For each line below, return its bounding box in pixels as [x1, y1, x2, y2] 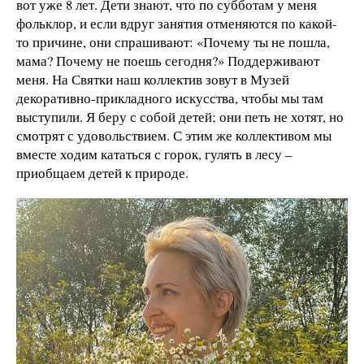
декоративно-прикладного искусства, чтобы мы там [16, 88, 323, 107]
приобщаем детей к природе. [16, 162, 188, 182]
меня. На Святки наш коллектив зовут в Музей [16, 69, 289, 89]
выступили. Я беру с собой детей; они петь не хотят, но [16, 106, 344, 126]
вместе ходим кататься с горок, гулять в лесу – [16, 144, 292, 163]
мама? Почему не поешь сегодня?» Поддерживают [16, 50, 319, 70]
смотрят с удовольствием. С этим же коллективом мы [16, 125, 331, 145]
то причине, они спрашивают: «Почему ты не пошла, [16, 32, 330, 51]
